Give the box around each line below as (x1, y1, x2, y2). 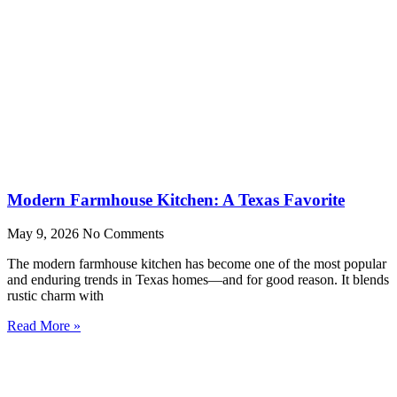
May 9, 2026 (7, 226, 82, 242)
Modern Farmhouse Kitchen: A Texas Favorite (7, 190, 345, 209)
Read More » (7, 318, 81, 334)
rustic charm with (7, 288, 104, 304)
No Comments (82, 226, 164, 242)
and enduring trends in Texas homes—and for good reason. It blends (7, 272, 389, 288)
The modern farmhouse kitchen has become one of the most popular (7, 256, 386, 272)
